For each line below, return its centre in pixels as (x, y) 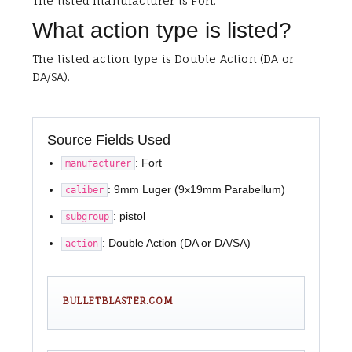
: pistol (129, 216)
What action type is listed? (162, 31)
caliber (84, 191)
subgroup (87, 217)
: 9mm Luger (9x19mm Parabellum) (196, 190)
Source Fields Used (109, 140)
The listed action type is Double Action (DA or (163, 59)
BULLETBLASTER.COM (118, 301)
